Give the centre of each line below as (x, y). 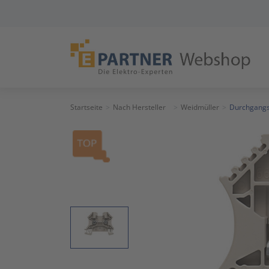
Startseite (86, 107)
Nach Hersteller (139, 107)
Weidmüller (200, 107)
